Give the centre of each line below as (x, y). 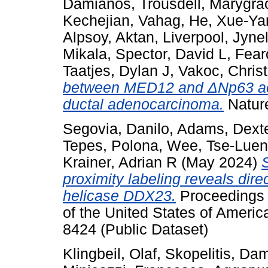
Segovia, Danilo (116, 129)
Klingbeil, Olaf (110, 254)
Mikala (85, 54)
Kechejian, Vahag (122, 21)
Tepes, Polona (111, 146)
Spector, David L (171, 54)
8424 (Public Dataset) (135, 230)
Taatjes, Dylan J (116, 71)
